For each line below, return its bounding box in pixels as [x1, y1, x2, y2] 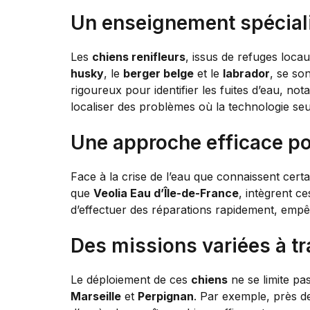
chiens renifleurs [92, 49, 185, 64]
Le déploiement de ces [71, 272, 191, 286]
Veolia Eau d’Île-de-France [93, 185, 239, 200]
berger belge [123, 66, 194, 80]
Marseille [71, 289, 121, 303]
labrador [223, 66, 270, 80]
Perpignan [138, 289, 194, 303]
